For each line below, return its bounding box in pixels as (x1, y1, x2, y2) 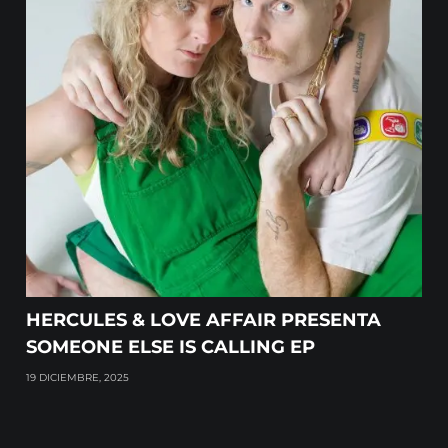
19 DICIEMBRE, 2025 (26, 371, 130, 385)
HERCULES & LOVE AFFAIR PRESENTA (26, 309, 382, 332)
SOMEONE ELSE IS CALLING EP (26, 336, 316, 359)
